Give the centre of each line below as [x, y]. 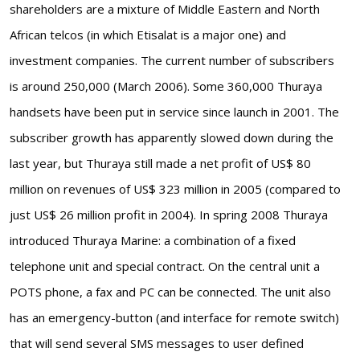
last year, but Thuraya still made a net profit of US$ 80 [160, 163]
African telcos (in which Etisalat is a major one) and [148, 34]
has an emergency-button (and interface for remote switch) [174, 317]
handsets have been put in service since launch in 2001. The [174, 111]
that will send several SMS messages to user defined [157, 343]
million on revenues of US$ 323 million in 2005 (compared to [175, 188]
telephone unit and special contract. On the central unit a [165, 266]
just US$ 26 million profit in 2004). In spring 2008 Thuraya [169, 214]
